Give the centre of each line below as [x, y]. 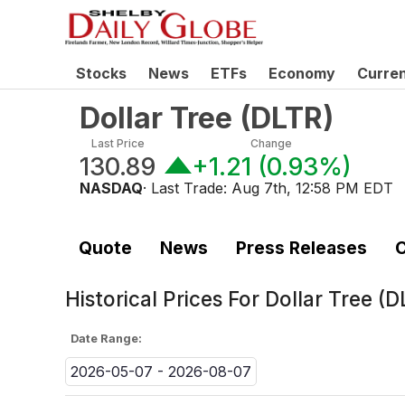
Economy [302, 73]
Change [272, 143]
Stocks [101, 73]
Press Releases [301, 247]
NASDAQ [111, 188]
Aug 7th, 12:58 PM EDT [312, 188]
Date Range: [107, 338]
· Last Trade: [187, 188]
